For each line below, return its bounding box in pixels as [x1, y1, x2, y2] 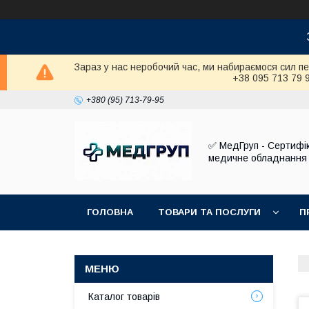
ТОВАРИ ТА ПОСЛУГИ [158, 207, 261, 217]
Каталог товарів [88, 291, 160, 302]
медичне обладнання [208, 152, 307, 163]
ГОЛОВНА [87, 207, 133, 217]
